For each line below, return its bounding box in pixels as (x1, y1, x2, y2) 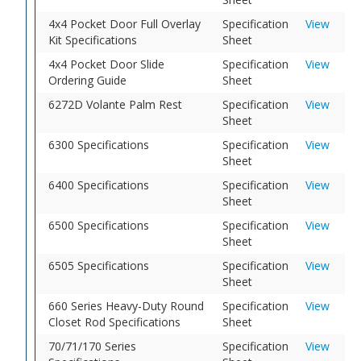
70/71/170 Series (48, 338, 137, 354)
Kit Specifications (48, 31, 138, 48)
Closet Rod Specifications (48, 313, 181, 330)
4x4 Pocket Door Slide (48, 56, 165, 72)
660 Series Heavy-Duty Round (48, 297, 205, 313)
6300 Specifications (48, 136, 150, 152)
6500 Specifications (48, 217, 150, 233)
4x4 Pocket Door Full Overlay (48, 15, 201, 31)
